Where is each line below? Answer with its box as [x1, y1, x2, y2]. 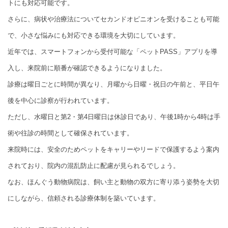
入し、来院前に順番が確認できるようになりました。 [8, 64, 166, 72]
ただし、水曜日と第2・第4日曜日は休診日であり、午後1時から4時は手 [8, 113, 220, 121]
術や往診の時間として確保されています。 [8, 129, 133, 137]
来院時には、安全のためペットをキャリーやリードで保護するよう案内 [8, 146, 219, 154]
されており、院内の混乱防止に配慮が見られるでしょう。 [8, 162, 180, 170]
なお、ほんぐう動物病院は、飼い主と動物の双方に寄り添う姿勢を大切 [8, 178, 219, 186]
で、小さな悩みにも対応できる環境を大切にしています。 [8, 32, 180, 40]
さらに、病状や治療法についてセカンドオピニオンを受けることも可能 [8, 15, 219, 23]
